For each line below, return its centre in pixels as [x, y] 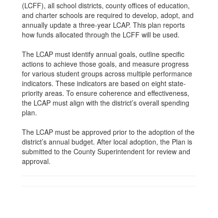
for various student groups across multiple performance [107, 73]
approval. [36, 161]
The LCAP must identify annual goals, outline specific [103, 54]
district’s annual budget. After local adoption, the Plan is [107, 142]
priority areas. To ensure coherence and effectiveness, [106, 93]
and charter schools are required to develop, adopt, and [108, 15]
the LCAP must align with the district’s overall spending [106, 103]
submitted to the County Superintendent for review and [106, 151]
